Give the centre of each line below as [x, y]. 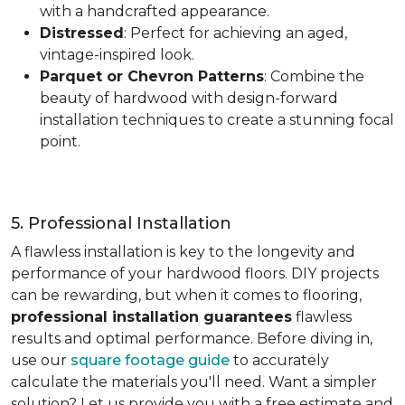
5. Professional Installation [121, 223]
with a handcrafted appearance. [155, 11]
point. [60, 141]
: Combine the [314, 76]
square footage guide [150, 360]
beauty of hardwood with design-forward [189, 98]
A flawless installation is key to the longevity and [183, 252]
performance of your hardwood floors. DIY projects [195, 273]
